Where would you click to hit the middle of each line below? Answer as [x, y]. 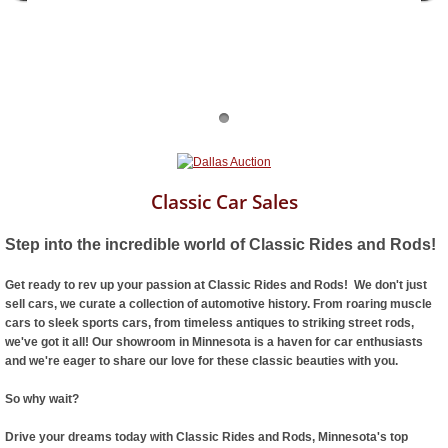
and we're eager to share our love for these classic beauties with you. [201, 361]
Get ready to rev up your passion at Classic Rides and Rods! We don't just [216, 285]
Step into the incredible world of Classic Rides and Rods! [220, 245]
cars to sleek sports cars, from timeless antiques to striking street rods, [209, 323]
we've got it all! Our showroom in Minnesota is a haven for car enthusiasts [214, 342]
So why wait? [42, 399]
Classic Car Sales [224, 202]
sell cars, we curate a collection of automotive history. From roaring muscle [218, 304]
